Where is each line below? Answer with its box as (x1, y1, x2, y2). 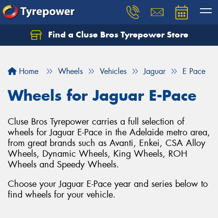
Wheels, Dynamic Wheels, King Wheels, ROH (8, 148, 187, 160)
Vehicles (100, 66, 127, 76)
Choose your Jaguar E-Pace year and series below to (8, 178, 208, 190)
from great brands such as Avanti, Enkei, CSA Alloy (8, 137, 205, 149)
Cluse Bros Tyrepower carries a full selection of (8, 116, 184, 127)
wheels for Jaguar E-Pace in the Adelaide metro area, (8, 127, 210, 138)
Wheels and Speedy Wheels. (8, 159, 119, 170)
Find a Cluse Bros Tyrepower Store (45, 29, 188, 40)
